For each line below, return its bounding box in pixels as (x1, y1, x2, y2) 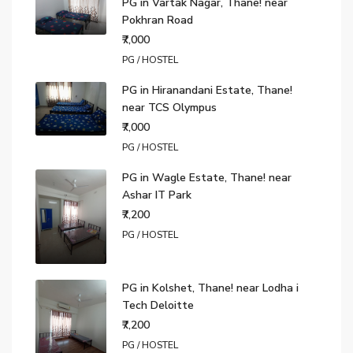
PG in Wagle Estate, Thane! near (122, 170, 292, 186)
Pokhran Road (122, 13, 193, 28)
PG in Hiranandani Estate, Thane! (122, 83, 292, 98)
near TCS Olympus (122, 100, 217, 116)
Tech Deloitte (122, 298, 194, 314)
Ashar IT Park (122, 188, 191, 203)
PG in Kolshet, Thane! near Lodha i (122, 281, 299, 296)
